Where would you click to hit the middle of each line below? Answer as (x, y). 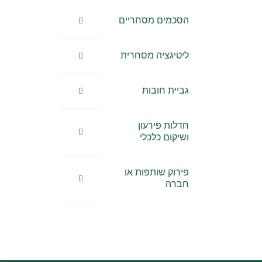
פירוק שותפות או (157, 172)
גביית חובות (166, 90)
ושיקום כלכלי (165, 137)
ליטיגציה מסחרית (155, 55)
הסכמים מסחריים (154, 20)
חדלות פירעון (164, 125)
